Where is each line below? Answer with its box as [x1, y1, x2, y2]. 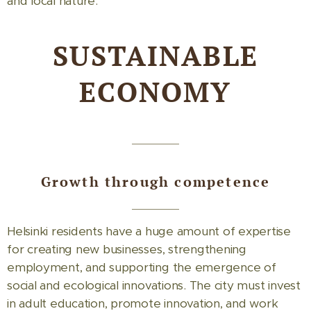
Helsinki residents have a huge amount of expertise [7, 224, 292, 239]
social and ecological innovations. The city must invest [7, 278, 301, 293]
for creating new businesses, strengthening [7, 242, 246, 257]
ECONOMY [79, 73, 232, 110]
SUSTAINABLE [52, 37, 259, 74]
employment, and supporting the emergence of [7, 260, 276, 275]
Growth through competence [40, 172, 271, 191]
